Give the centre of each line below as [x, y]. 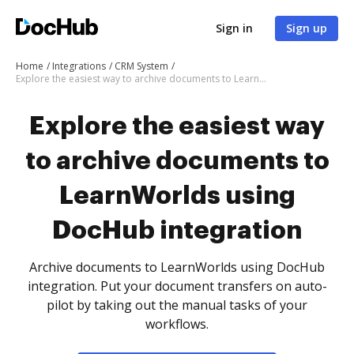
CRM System [141, 66]
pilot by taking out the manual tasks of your [177, 305]
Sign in [234, 28]
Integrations [79, 66]
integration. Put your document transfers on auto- [177, 286]
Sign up [307, 28]
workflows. [177, 324]
